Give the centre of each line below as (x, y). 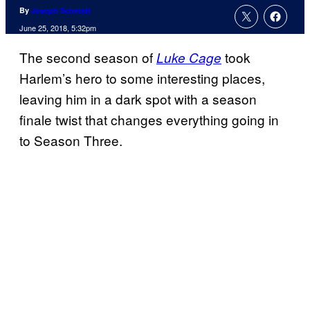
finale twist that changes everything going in (149, 120)
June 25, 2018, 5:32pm (58, 28)
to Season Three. (71, 140)
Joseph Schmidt (61, 10)
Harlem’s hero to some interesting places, (142, 78)
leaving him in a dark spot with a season (138, 99)
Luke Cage (189, 58)
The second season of (88, 57)
